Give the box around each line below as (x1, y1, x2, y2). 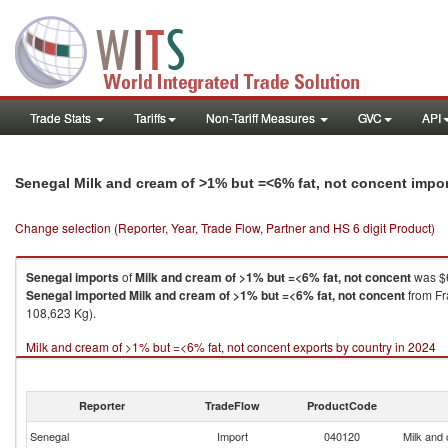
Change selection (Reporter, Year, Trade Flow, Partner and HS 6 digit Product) (15, 219, 435, 236)
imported (75, 286, 126, 304)
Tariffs (134, 109, 166, 126)
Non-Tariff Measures (206, 109, 318, 126)
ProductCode (307, 398, 377, 413)
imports (75, 268, 119, 286)
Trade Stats (30, 109, 94, 126)
